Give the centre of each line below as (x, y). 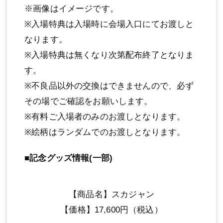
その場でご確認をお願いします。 (89, 101)
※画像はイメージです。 (71, 8)
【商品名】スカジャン (111, 194)
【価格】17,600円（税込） (111, 210)
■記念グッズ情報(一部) (69, 158)
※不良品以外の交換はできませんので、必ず (109, 86)
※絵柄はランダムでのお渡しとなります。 (105, 132)
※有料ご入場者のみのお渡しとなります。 (105, 116)
